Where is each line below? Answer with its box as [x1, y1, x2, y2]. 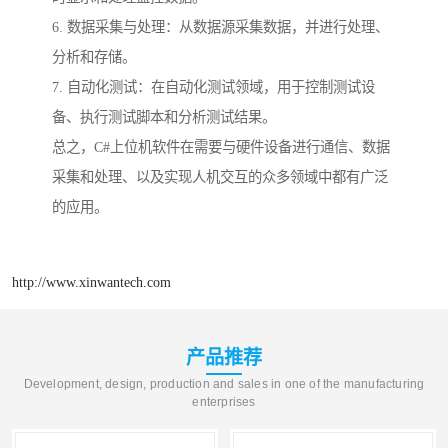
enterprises [192, 394, 256, 409]
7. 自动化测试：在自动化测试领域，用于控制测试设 [52, 79, 375, 96]
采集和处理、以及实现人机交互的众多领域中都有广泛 [52, 169, 388, 186]
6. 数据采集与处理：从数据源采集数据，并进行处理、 [52, 19, 389, 36]
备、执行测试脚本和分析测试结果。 [52, 109, 276, 126]
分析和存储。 [52, 49, 136, 66]
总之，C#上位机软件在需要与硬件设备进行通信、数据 [52, 139, 390, 156]
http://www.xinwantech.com [12, 273, 171, 290]
